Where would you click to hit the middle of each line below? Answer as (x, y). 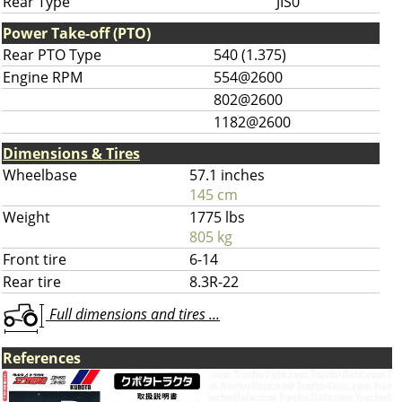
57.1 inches (227, 175)
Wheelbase (40, 175)
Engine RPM (43, 77)
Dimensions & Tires (71, 153)
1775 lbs (217, 217)
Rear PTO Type (52, 55)
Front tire (35, 259)
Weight (26, 217)
